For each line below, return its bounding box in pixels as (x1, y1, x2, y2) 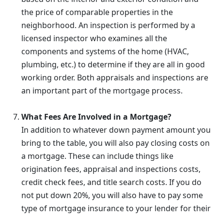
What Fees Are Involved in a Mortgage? (21, 111, 171, 122)
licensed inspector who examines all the (21, 33, 167, 44)
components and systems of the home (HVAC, (21, 46, 189, 57)
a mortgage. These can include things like (21, 151, 173, 161)
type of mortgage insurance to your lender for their (21, 203, 211, 214)
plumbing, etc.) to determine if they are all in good (21, 59, 205, 70)
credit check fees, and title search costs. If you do (21, 177, 201, 187)
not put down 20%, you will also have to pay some (21, 190, 203, 201)
